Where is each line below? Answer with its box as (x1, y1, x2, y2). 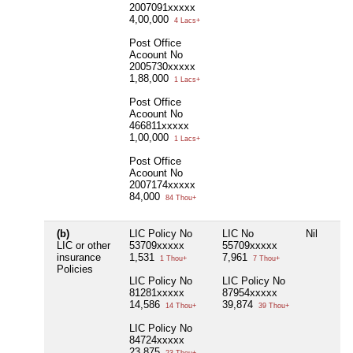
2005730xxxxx (129, 61, 195, 73)
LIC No (222, 228, 254, 240)
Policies (57, 263, 93, 276)
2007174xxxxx (129, 179, 195, 191)
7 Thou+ (251, 255, 280, 263)
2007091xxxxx (129, 2, 195, 14)
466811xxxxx (129, 120, 189, 132)
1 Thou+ (158, 255, 187, 263)
